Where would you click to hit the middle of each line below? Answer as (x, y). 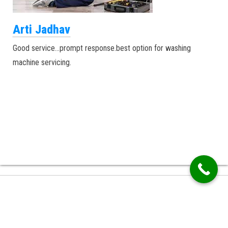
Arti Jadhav (41, 30)
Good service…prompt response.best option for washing (102, 48)
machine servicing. (42, 62)
